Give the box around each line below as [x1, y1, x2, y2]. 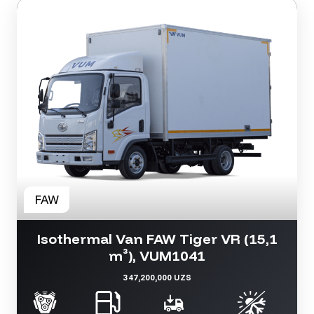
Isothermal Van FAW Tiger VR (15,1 [36, 230, 278, 248]
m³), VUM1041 [109, 247, 205, 265]
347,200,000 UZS [123, 272, 191, 283]
